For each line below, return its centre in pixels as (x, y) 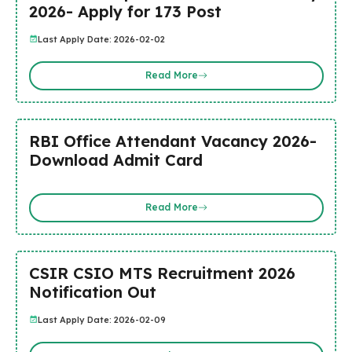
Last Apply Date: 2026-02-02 (101, 39)
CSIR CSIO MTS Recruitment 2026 (162, 273)
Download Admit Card (115, 159)
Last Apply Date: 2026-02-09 (101, 319)
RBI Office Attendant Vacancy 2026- (172, 141)
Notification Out (92, 291)
